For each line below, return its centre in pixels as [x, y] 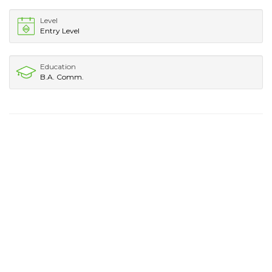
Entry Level [60, 30]
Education [58, 66]
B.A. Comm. [62, 76]
